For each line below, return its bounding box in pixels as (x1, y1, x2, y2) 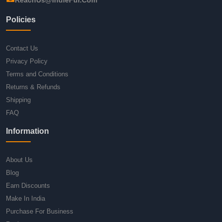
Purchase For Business (6, 207, 73, 215)
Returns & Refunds (6, 83, 60, 91)
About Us (6, 156, 33, 164)
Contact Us (6, 44, 38, 52)
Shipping (6, 96, 31, 104)
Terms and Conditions (6, 70, 68, 78)
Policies (6, 15, 36, 24)
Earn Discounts (6, 181, 50, 189)
